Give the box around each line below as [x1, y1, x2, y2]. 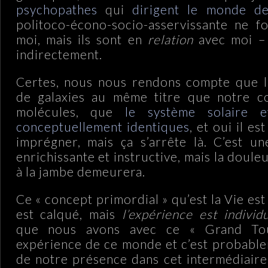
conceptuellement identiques [16, 118, 190, 134]
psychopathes [16, 1, 98, 17]
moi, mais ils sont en [16, 31, 148, 47]
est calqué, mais [16, 206, 123, 221]
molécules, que [16, 103, 126, 119]
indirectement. [16, 46, 102, 62]
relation [147, 31, 193, 47]
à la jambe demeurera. [16, 163, 145, 179]
